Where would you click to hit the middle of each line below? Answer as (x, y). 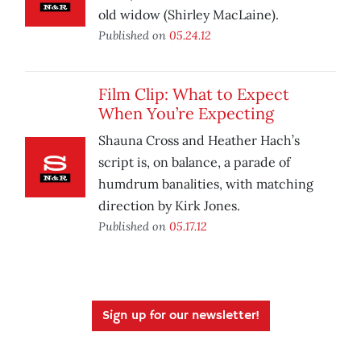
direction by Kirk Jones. (169, 206)
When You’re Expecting (186, 114)
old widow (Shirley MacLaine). (189, 15)
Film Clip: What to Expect (194, 94)
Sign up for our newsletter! (180, 316)
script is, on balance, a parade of (194, 162)
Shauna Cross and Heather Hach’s (199, 141)
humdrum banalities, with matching (206, 184)
